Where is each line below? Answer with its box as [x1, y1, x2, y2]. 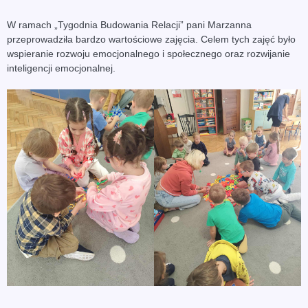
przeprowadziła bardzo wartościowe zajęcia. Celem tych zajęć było [7, 34, 296, 45]
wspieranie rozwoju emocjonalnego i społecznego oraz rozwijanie [7, 48, 290, 60]
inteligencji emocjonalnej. [7, 63, 115, 74]
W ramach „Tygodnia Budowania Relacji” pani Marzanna [7, 19, 252, 31]
